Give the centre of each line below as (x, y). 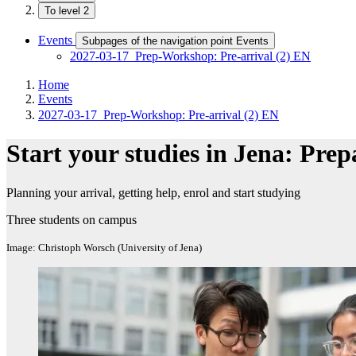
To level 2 (67, 11)
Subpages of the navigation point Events (175, 41)
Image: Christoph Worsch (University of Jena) (104, 247)
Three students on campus (72, 219)
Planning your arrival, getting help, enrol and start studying (153, 192)
